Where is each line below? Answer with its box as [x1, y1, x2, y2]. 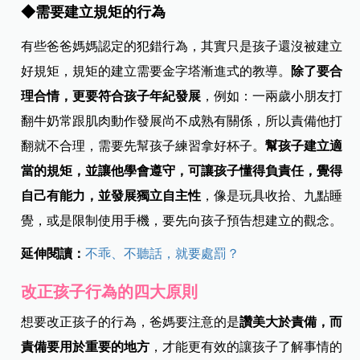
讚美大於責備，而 [239, 314, 343, 329]
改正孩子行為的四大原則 [21, 282, 198, 301]
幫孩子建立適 [265, 138, 343, 153]
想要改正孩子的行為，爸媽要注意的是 [21, 314, 240, 329]
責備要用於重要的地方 [21, 339, 150, 354]
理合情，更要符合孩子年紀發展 [21, 88, 202, 103]
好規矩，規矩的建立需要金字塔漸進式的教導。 [21, 63, 292, 78]
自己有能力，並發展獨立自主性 [21, 188, 202, 202]
